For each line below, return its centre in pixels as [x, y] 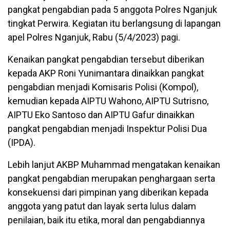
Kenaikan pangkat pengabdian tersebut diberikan [106, 60]
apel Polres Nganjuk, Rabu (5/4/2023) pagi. [94, 37]
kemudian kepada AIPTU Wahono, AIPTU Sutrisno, [108, 101]
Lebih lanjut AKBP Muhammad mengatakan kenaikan [114, 165]
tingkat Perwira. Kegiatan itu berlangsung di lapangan [114, 24]
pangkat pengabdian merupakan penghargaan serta [111, 179]
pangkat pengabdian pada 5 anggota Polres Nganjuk [112, 10]
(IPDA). [22, 143]
